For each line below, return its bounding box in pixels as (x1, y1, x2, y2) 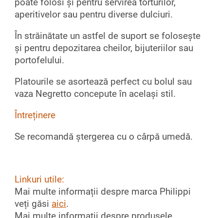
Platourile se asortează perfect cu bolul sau (15, 76, 192, 87)
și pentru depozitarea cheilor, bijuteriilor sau (15, 42, 193, 54)
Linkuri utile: (15, 174, 64, 185)
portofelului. (15, 54, 67, 66)
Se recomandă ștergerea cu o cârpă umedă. (15, 131, 195, 142)
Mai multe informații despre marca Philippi (15, 186, 191, 197)
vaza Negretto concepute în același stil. (15, 88, 178, 99)
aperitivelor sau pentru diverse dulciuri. (15, 9, 173, 20)
